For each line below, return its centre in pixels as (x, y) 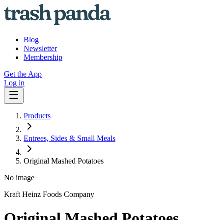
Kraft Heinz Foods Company (49, 194)
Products (37, 116)
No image (19, 178)
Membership (43, 57)
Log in (14, 83)
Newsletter (40, 48)
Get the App (23, 74)
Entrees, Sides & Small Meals (69, 138)
